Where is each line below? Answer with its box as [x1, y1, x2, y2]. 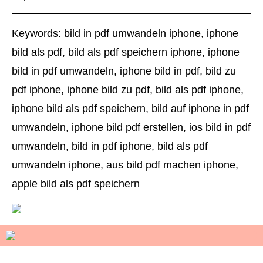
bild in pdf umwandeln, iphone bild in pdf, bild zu [12, 65, 236, 77]
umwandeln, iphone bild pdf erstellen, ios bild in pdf [12, 121, 251, 133]
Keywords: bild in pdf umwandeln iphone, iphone [12, 27, 238, 39]
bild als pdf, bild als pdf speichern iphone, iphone [12, 46, 240, 58]
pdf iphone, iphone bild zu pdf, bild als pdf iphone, [12, 83, 244, 96]
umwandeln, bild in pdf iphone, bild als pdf [12, 140, 208, 152]
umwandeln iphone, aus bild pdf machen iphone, [12, 159, 238, 171]
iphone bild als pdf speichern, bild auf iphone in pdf [12, 102, 249, 114]
